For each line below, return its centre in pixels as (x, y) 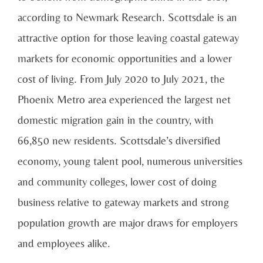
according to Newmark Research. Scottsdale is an (127, 17)
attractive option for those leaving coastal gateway (128, 38)
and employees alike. (64, 243)
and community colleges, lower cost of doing (117, 182)
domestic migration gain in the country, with (116, 120)
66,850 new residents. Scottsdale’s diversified (119, 141)
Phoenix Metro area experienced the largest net (124, 100)
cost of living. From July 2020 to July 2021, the (121, 79)
